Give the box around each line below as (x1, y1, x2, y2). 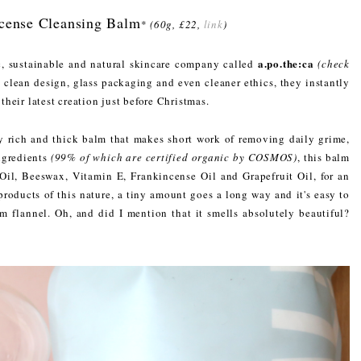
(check (317, 56, 351, 71)
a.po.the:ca (257, 55, 314, 71)
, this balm (297, 149, 350, 164)
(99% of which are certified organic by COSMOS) (50, 149, 298, 164)
